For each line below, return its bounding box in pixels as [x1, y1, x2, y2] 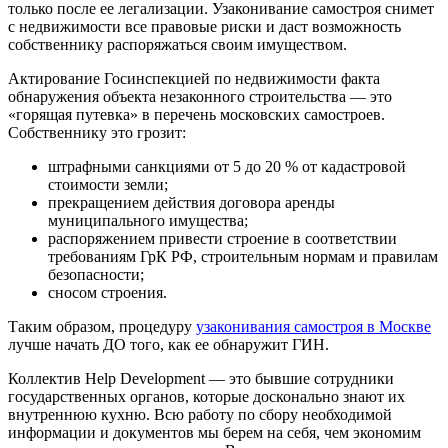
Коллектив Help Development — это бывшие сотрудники [8, 370, 394, 388]
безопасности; [48, 266, 144, 284]
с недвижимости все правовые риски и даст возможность [8, 18, 401, 36]
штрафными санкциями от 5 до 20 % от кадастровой [48, 158, 406, 176]
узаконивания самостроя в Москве [196, 318, 431, 336]
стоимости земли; [48, 176, 168, 194]
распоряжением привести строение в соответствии [48, 230, 397, 248]
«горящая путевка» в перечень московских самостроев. [8, 106, 385, 124]
